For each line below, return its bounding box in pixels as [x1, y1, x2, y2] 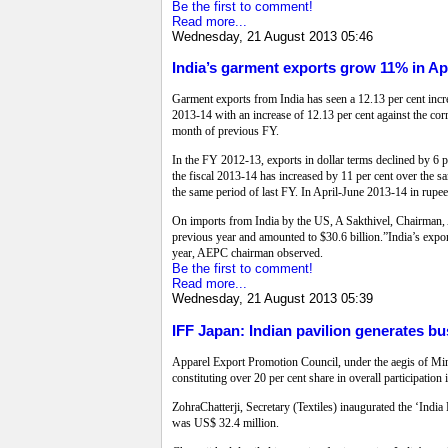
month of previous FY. [172, 124, 279, 139]
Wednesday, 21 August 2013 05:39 [172, 291, 373, 307]
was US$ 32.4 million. [172, 415, 279, 430]
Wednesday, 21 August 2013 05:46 [172, 29, 373, 45]
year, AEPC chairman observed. [172, 246, 323, 261]
